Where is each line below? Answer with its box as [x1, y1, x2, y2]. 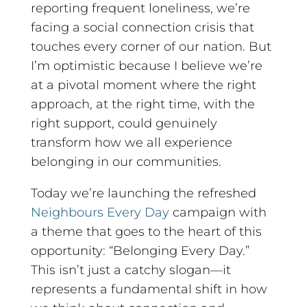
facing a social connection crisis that [30, 19, 254, 35]
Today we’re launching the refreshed [30, 185, 256, 201]
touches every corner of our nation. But [30, 38, 271, 54]
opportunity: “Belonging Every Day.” [30, 243, 249, 258]
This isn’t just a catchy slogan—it [30, 262, 231, 278]
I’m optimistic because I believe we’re [30, 58, 262, 73]
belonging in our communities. [30, 153, 221, 169]
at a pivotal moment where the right [30, 77, 256, 93]
